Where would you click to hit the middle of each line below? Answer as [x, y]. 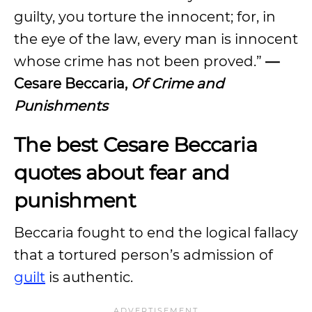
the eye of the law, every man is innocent [156, 39]
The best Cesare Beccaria [136, 145]
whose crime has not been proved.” [140, 61]
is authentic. [91, 277]
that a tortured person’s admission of [143, 255]
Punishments [61, 106]
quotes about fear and [122, 172]
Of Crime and [178, 84]
